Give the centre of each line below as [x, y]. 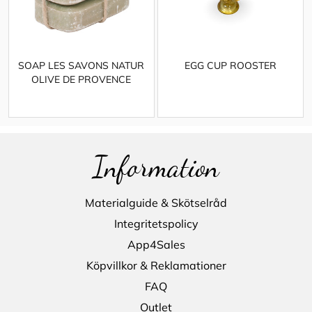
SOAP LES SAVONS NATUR [81, 65]
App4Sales [156, 244]
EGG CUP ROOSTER [230, 65]
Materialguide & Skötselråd [156, 202]
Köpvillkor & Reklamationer [156, 265]
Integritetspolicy [156, 223]
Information [156, 166]
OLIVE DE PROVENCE [81, 79]
